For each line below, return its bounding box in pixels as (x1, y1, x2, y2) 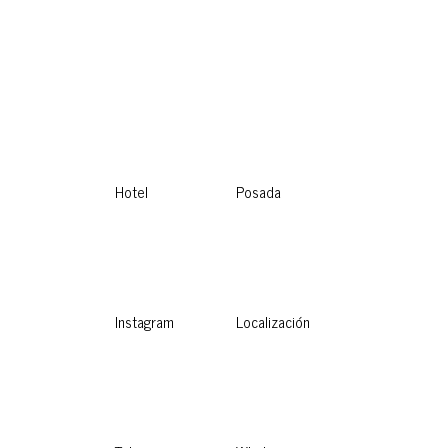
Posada (236, 178, 281, 204)
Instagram (115, 308, 174, 334)
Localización (236, 308, 310, 334)
